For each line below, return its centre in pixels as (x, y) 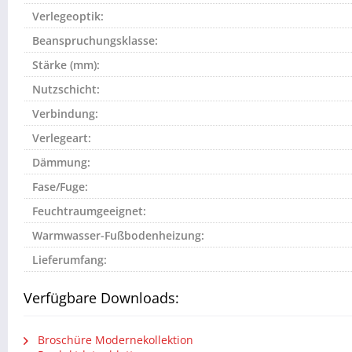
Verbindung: (65, 113)
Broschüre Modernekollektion (114, 339)
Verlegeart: (62, 137)
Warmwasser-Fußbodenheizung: (118, 235)
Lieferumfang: (70, 259)
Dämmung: (61, 162)
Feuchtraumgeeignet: (89, 211)
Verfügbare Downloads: (101, 297)
